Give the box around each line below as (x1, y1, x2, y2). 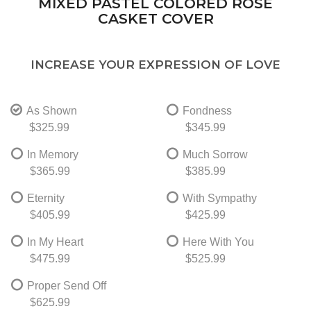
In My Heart (26, 235, 83, 248)
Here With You (182, 235, 254, 248)
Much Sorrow (182, 148, 248, 160)
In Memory (26, 148, 78, 160)
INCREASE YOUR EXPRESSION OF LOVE (31, 57, 280, 72)
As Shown (26, 104, 77, 117)
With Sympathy (182, 192, 257, 204)
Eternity (26, 192, 65, 204)
